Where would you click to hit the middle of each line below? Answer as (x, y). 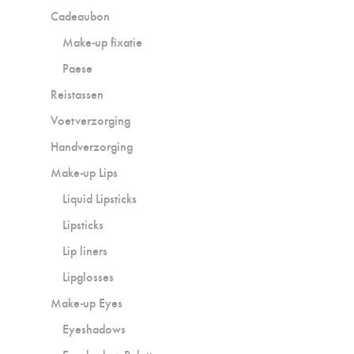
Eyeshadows (94, 329)
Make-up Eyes (87, 303)
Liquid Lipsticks (100, 198)
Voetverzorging (90, 120)
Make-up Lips (84, 172)
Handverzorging (92, 146)
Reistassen (77, 94)
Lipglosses (88, 277)
